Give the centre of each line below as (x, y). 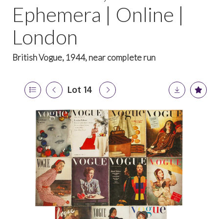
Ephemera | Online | (98, 14)
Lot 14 (80, 89)
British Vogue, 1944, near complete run (84, 57)
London (45, 37)
